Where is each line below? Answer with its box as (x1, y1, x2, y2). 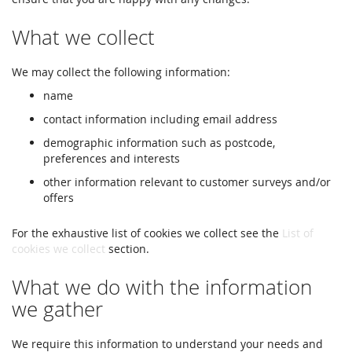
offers (43, 190, 74, 205)
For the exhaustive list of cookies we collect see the (12, 225, 282, 240)
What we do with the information (12, 273, 312, 301)
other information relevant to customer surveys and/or (43, 174, 331, 189)
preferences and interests (43, 151, 180, 166)
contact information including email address (43, 112, 277, 126)
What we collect (12, 24, 155, 51)
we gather (12, 295, 103, 323)
